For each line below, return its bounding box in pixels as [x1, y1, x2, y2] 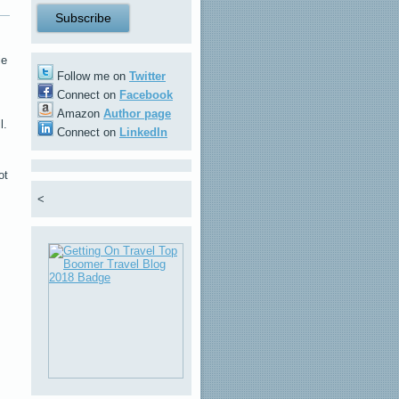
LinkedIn [119, 126, 167, 139]
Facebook [119, 88, 173, 102]
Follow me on [53, 69, 129, 83]
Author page [103, 107, 171, 120]
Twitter [129, 69, 166, 83]
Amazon [53, 107, 103, 120]
